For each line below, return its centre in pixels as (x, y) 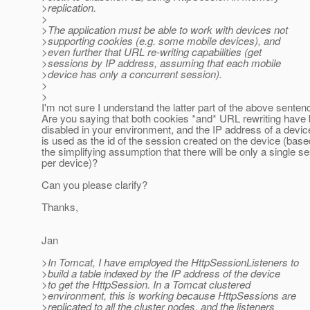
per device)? (70, 163)
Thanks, (60, 207)
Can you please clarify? (94, 185)
